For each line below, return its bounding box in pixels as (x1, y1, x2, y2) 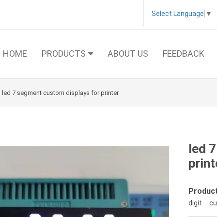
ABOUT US (108, 48, 148, 59)
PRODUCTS (42, 48, 86, 59)
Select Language (152, 10, 204, 18)
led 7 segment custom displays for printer (2, 89, 119, 96)
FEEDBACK (163, 48, 204, 59)
